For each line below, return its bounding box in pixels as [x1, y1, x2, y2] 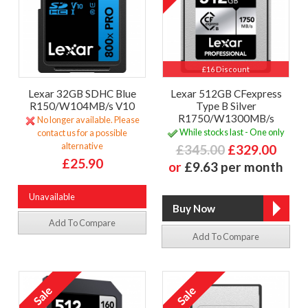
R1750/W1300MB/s [177, 111, 274, 124]
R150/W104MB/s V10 [30, 99, 135, 112]
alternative [61, 140, 103, 152]
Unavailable [29, 191, 75, 203]
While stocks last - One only [178, 126, 285, 138]
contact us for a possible [37, 127, 127, 139]
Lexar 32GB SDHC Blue [28, 87, 136, 100]
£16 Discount [202, 64, 250, 74]
